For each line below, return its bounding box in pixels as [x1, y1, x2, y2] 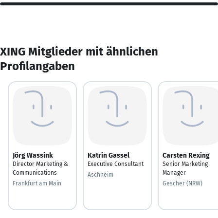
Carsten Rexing [163, 151, 210, 160]
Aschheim [88, 171, 113, 178]
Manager [163, 169, 186, 176]
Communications [13, 169, 57, 176]
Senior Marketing [163, 160, 208, 167]
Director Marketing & [13, 160, 68, 167]
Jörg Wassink [13, 151, 53, 160]
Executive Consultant [88, 160, 144, 167]
